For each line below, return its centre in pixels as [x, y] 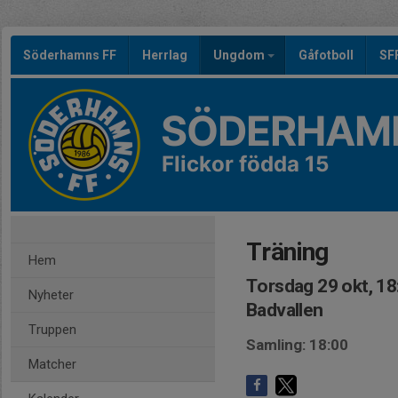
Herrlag [165, 55]
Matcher [52, 364]
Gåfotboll [326, 55]
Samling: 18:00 [297, 345]
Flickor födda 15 [245, 164]
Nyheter [51, 295]
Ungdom [240, 55]
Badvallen [285, 310]
